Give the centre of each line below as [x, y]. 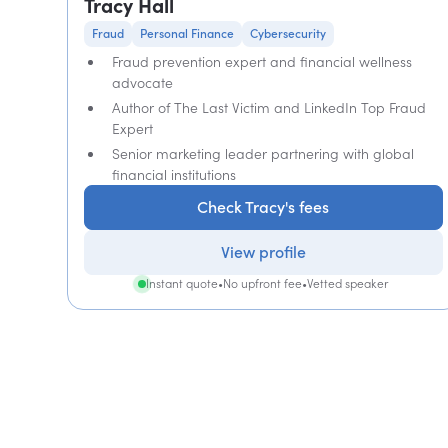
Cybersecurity [288, 33]
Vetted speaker [348, 283]
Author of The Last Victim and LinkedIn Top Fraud [269, 107]
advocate [143, 82]
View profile [263, 252]
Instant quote [182, 283]
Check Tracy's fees [263, 207]
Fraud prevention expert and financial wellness [262, 61]
